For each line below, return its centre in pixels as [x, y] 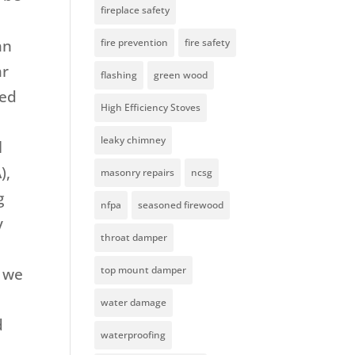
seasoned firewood [181, 205]
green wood [181, 75]
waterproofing [134, 335]
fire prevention [135, 43]
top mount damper [144, 270]
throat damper [134, 238]
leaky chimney [134, 140]
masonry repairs [138, 173]
